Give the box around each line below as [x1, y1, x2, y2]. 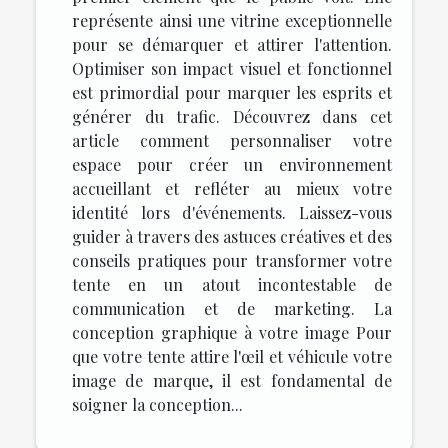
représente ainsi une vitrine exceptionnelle [72, 9, 392, 31]
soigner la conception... [72, 393, 243, 415]
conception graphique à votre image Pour [72, 321, 392, 343]
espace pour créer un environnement [72, 153, 392, 175]
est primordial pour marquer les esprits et [72, 81, 392, 103]
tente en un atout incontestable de [72, 273, 392, 295]
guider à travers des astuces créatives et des [72, 225, 392, 247]
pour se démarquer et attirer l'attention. [72, 33, 392, 55]
